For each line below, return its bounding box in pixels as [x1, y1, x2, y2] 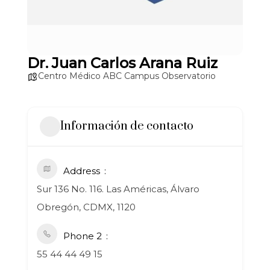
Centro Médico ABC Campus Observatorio [38, 70, 216, 81]
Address [63, 165, 100, 177]
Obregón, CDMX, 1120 [37, 201, 136, 213]
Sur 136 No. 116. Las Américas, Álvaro [37, 183, 199, 195]
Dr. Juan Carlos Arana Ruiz [27, 54, 218, 72]
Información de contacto [60, 119, 193, 134]
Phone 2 [63, 230, 102, 242]
